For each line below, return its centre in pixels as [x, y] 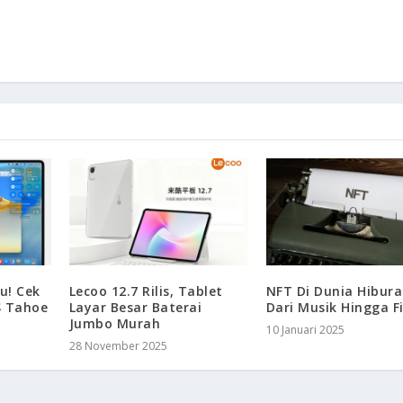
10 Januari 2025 [305, 329]
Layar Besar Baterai [135, 307]
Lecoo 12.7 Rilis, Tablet [146, 291]
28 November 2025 [118, 345]
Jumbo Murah [115, 323]
